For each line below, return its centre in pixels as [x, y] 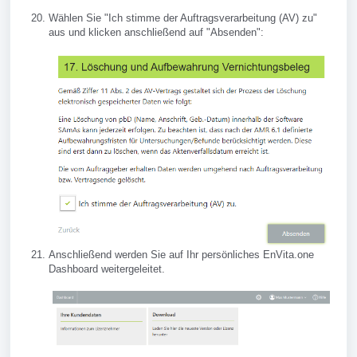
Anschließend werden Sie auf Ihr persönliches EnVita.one [181, 255]
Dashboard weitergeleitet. [107, 269]
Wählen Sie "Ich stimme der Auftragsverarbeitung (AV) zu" [183, 18]
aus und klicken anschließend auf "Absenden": [156, 33]
